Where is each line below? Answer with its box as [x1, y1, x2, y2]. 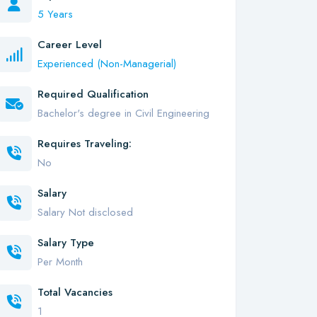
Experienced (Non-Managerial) [38, 56, 176, 71]
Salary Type [38, 235, 94, 250]
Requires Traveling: [38, 136, 132, 151]
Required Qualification [38, 86, 149, 102]
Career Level [38, 37, 102, 52]
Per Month [38, 254, 83, 270]
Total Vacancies [38, 284, 113, 300]
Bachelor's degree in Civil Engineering [38, 105, 209, 121]
